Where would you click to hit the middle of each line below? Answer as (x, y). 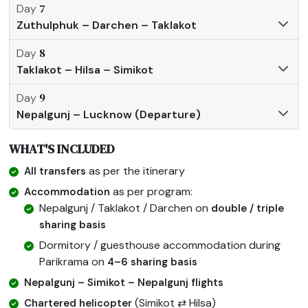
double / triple (248, 209)
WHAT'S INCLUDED (62, 149)
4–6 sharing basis (153, 262)
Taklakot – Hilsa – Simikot (85, 69)
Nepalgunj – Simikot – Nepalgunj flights (124, 283)
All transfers (57, 172)
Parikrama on (74, 262)
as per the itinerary (137, 171)
